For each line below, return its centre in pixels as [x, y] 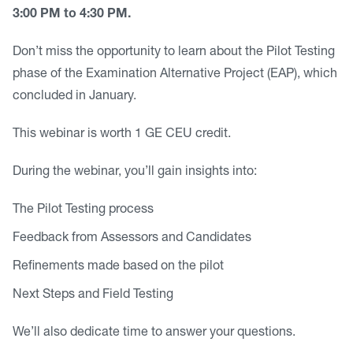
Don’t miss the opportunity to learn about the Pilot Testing [174, 53]
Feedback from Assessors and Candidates [132, 239]
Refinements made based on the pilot [118, 267]
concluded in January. [74, 97]
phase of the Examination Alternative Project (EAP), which [175, 75]
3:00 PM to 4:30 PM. [72, 15]
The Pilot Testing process [83, 210]
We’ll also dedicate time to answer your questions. [154, 333]
